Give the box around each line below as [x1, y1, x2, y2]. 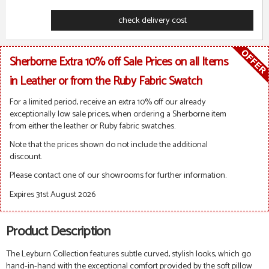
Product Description [6, 220, 110, 243]
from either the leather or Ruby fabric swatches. [10, 118, 175, 133]
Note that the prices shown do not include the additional [10, 138, 208, 153]
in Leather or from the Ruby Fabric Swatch [10, 71, 202, 91]
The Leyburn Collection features [6, 246, 121, 261]
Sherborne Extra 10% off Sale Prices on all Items [10, 52, 228, 72]
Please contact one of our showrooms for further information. [10, 168, 226, 183]
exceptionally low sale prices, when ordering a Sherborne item [10, 106, 226, 121]
